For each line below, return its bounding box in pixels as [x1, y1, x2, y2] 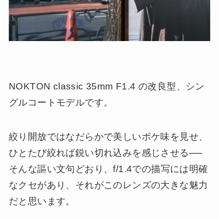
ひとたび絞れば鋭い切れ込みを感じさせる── [8, 148, 202, 158]
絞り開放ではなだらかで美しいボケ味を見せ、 [8, 131, 208, 142]
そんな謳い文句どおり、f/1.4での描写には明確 [8, 164, 208, 175]
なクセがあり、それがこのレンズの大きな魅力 [8, 180, 208, 191]
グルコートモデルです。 [8, 97, 113, 108]
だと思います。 [8, 196, 75, 207]
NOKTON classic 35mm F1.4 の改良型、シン [8, 81, 205, 91]
